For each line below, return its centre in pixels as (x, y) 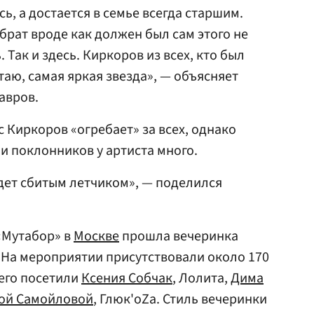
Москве (96, 236)
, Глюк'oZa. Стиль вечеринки (180, 299)
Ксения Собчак (127, 278)
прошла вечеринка (179, 236)
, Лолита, (202, 278)
